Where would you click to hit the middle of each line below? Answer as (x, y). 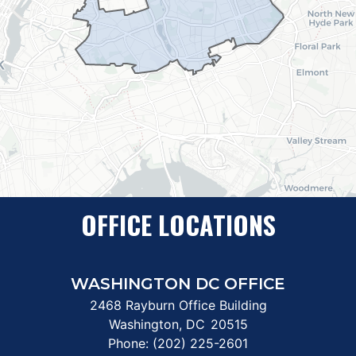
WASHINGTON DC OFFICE (178, 283)
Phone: (130, 343)
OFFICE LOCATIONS (178, 224)
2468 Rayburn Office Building (178, 305)
